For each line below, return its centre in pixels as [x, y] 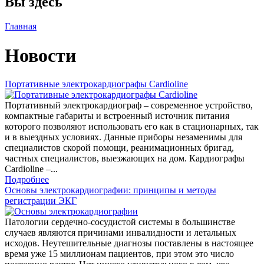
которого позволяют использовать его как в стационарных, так [132, 127]
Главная [21, 27]
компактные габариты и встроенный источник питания [117, 116]
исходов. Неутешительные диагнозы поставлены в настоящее [129, 243]
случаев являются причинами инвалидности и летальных [121, 233]
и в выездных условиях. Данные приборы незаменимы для [123, 137]
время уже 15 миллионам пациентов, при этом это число [119, 254]
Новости [40, 55]
